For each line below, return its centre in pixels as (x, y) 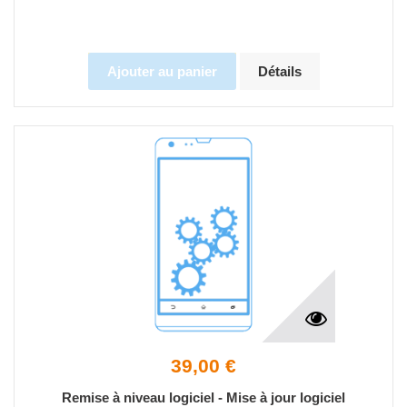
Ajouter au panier (162, 71)
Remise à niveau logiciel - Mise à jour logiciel (203, 397)
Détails (279, 71)
